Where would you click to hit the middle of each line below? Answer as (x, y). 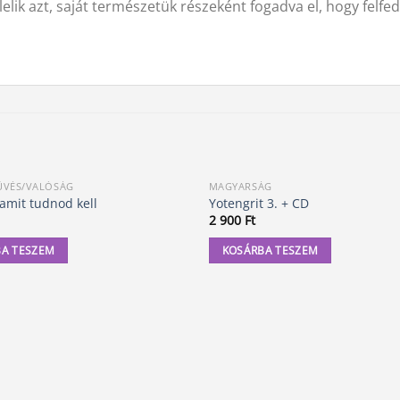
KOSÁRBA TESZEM (270, 250)
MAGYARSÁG (240, 186)
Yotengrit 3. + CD (258, 204)
